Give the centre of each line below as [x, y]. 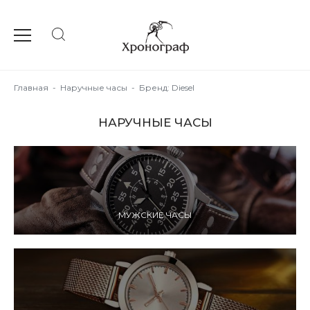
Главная [31, 88]
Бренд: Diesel [167, 88]
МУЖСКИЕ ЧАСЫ [155, 215]
